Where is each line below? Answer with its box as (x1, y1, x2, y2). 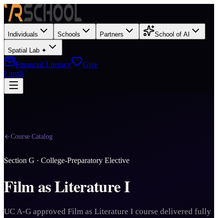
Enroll (4, 69, 23, 77)
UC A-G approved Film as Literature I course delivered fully (4, 206, 211, 216)
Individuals (8, 31, 38, 38)
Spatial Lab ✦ (8, 47, 47, 54)
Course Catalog (11, 133, 53, 140)
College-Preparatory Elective (41, 156, 129, 164)
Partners (100, 31, 124, 38)
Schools (57, 31, 80, 38)
